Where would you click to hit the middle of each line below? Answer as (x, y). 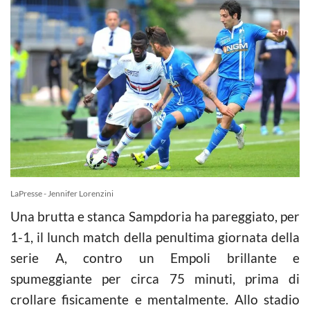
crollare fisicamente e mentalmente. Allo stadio (155, 299)
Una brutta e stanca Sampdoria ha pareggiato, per (155, 216)
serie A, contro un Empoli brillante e (155, 257)
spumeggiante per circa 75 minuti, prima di (155, 278)
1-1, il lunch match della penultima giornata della (155, 237)
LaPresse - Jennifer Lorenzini (62, 193)
